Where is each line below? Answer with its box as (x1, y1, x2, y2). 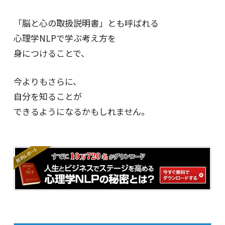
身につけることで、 (13, 46, 89, 59)
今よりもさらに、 (13, 74, 81, 87)
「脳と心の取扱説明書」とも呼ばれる (13, 16, 159, 29)
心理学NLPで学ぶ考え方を (13, 31, 116, 44)
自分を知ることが (13, 89, 82, 102)
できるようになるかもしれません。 (13, 104, 150, 118)
